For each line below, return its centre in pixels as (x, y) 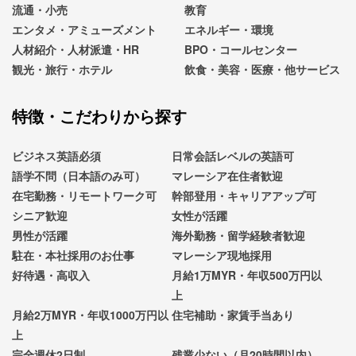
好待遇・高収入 (51, 275)
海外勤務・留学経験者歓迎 (238, 235)
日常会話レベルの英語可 (232, 155)
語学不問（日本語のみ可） (79, 175)
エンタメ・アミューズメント (84, 29)
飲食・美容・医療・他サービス (263, 69)
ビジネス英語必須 (56, 155)
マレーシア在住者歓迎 (227, 175)
